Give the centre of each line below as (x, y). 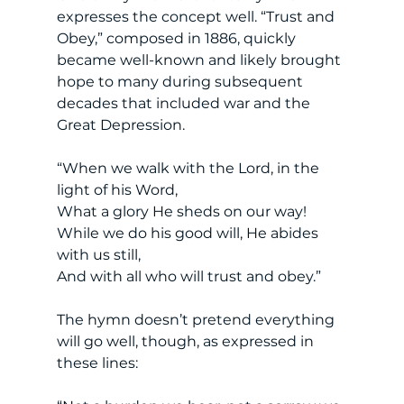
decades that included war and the (185, 103)
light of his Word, (117, 189)
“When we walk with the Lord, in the (189, 168)
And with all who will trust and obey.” (188, 276)
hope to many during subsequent (181, 81)
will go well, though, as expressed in (187, 341)
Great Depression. (122, 124)
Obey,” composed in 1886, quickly (178, 38)
